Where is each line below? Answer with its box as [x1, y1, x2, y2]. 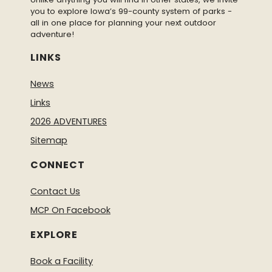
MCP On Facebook [30, 204, 110, 217]
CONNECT [30, 158, 85, 172]
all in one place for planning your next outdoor [30, 17, 216, 29]
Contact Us [30, 185, 80, 198]
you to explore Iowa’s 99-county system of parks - [30, 5, 232, 18]
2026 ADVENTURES [30, 115, 107, 128]
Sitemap [30, 134, 67, 147]
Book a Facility [30, 255, 93, 268]
